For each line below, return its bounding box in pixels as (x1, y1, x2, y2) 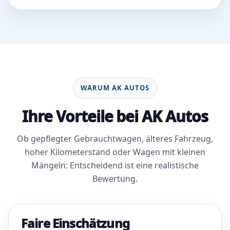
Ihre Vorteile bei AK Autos (22, 106, 208, 127)
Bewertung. (92, 173, 138, 184)
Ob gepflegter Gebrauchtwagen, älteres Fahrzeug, (17, 133, 213, 144)
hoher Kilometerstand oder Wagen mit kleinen (25, 146, 205, 158)
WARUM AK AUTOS (80, 83, 150, 92)
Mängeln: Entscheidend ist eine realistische (31, 160, 199, 171)
